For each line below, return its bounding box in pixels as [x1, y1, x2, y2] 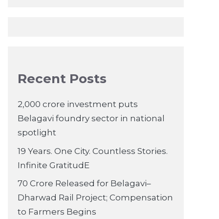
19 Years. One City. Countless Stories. [18, 146, 168, 156]
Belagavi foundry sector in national [18, 113, 165, 124]
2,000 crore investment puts [18, 99, 138, 109]
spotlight [18, 128, 56, 138]
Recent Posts [18, 71, 107, 87]
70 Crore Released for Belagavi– [18, 178, 151, 189]
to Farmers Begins [18, 207, 96, 217]
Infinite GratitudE [18, 160, 89, 170]
